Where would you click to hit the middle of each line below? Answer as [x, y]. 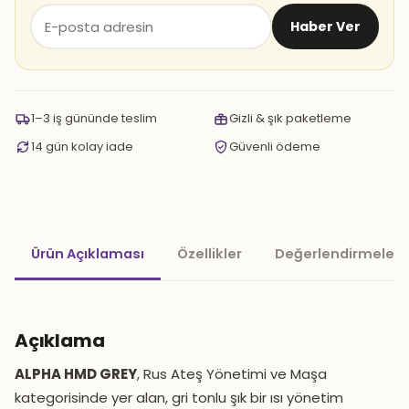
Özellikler [210, 254]
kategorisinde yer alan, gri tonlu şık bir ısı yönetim [179, 397]
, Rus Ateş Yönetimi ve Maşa [232, 373]
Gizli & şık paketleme [290, 118]
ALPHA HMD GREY [76, 373]
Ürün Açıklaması [88, 254]
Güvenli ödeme [275, 147]
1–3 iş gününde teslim [94, 118]
